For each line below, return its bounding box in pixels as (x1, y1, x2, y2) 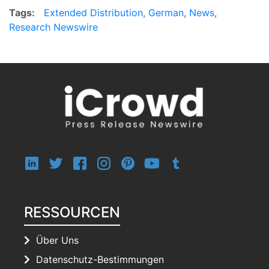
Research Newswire (9, 20, 98, 33)
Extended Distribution (44, 6, 143, 19)
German (148, 6, 184, 19)
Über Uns (36, 234, 79, 246)
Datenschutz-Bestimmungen (36, 253, 165, 265)
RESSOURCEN (24, 203, 121, 221)
